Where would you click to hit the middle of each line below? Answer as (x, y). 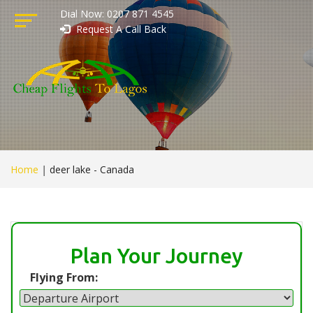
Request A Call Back (119, 29)
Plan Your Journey (156, 256)
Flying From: (64, 278)
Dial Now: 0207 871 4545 (117, 14)
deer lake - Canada (92, 170)
